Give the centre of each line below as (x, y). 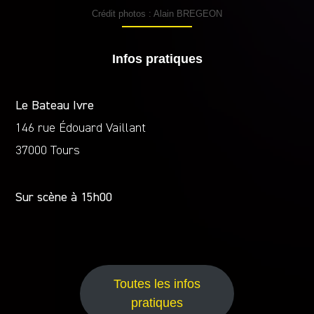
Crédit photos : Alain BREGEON (157, 14)
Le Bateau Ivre (55, 106)
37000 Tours (48, 151)
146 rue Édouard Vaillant (81, 129)
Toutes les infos (157, 284)
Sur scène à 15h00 (64, 198)
